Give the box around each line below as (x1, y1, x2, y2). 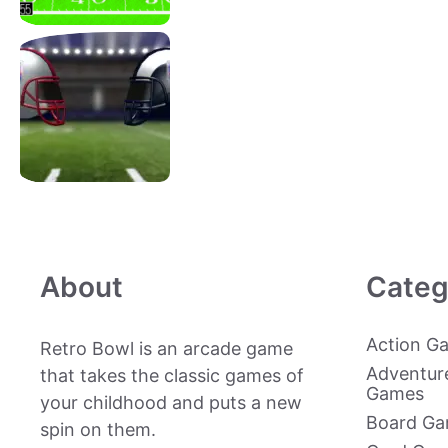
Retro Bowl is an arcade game (40, 338, 293, 359)
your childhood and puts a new (40, 392, 302, 413)
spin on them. (40, 419, 156, 440)
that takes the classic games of (40, 365, 304, 386)
